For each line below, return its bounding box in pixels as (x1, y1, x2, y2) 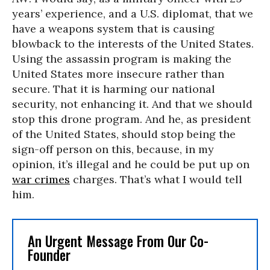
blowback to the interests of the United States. (12, 37, 254, 51)
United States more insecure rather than (12, 67, 224, 81)
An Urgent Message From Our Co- (28, 231, 209, 251)
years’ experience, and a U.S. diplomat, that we (12, 7, 253, 20)
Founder (28, 245, 71, 265)
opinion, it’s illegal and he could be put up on (12, 157, 250, 171)
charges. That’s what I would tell (70, 172, 242, 186)
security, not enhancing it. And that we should (12, 97, 253, 111)
